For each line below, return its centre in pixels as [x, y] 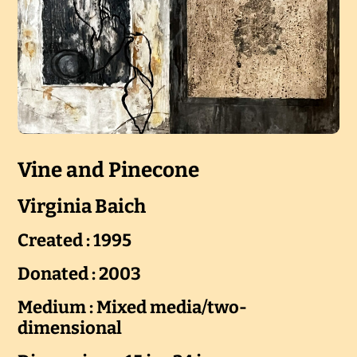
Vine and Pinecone [108, 171]
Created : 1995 [74, 241]
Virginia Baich [81, 207]
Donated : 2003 [79, 274]
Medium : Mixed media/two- [132, 308]
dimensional [69, 328]
